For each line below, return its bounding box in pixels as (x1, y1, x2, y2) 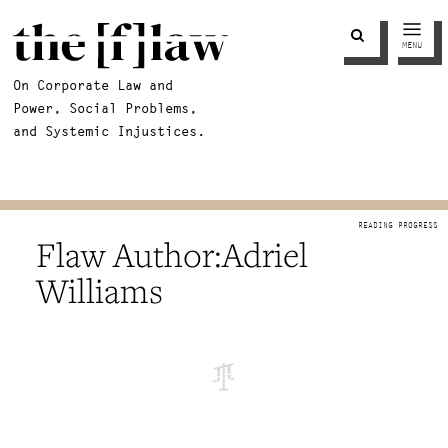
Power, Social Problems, (13, 98, 198, 117)
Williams (36, 268, 163, 313)
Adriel (222, 232, 308, 277)
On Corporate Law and (13, 75, 174, 94)
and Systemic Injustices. (13, 121, 206, 140)
